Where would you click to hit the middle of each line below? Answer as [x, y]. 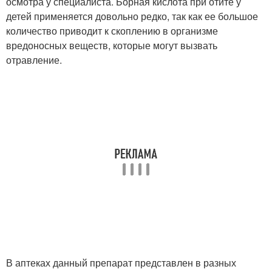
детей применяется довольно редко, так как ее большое [132, 16]
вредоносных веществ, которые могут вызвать [112, 45]
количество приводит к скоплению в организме [112, 31]
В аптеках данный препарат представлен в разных [121, 263]
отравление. [34, 60]
